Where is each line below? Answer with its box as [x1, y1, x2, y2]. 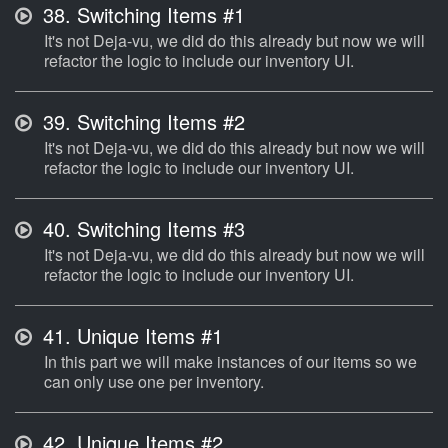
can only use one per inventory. [44, 370, 264, 394]
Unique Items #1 [71, 321, 223, 351]
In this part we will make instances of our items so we [44, 350, 417, 374]
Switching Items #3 [71, 214, 245, 244]
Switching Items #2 [71, 107, 245, 137]
